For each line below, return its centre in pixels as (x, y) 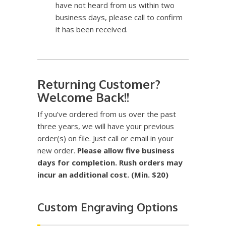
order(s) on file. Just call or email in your (105, 138)
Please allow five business (126, 150)
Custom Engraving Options (108, 207)
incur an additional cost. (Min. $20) (103, 174)
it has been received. (92, 29)
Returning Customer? (99, 84)
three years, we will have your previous (106, 126)
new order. (57, 150)
